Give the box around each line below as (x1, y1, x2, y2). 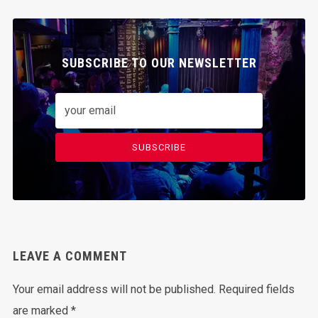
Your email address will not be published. (12, 283, 216, 297)
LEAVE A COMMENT (12, 248, 127, 264)
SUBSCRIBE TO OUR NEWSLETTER (61, 55, 257, 71)
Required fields (218, 283, 295, 297)
